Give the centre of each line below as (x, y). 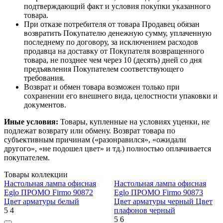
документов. (45, 105)
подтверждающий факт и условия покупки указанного (117, 6)
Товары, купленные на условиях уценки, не (134, 122)
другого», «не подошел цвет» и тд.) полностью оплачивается (108, 149)
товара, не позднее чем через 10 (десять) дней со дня (113, 60)
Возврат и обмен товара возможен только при (102, 87)
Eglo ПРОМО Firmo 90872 (49, 193)
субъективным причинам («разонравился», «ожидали (95, 140)
